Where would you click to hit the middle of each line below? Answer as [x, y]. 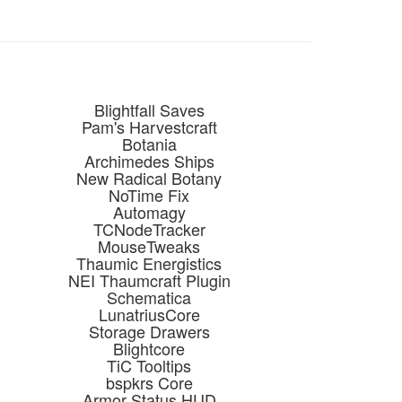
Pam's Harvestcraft [149, 127]
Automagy [149, 212]
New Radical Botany [149, 178]
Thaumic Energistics [149, 263]
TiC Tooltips [149, 365]
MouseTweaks [149, 246]
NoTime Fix [149, 195]
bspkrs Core [149, 382]
